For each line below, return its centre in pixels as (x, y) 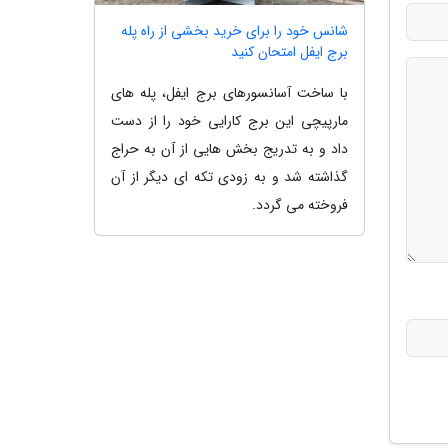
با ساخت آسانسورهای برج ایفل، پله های (229, 92)
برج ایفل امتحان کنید (289, 51)
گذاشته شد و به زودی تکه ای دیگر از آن (229, 176)
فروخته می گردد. (300, 204)
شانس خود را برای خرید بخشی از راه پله (234, 30)
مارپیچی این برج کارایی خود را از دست (229, 120)
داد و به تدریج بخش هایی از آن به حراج (229, 148)
